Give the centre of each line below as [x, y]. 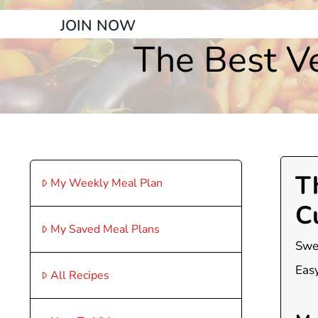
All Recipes [79, 275]
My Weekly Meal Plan [106, 183]
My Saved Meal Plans [105, 229]
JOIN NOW [98, 25]
